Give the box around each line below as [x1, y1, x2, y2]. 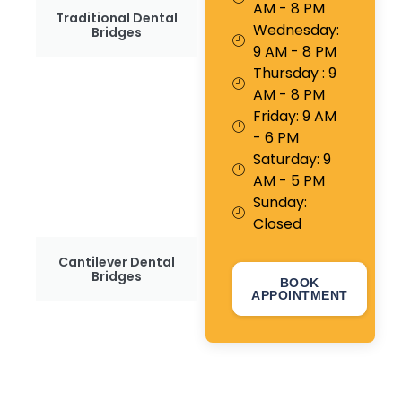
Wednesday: [252, 19, 339, 40]
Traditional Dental [55, 8, 178, 27]
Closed [252, 213, 301, 234]
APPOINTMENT [251, 287, 348, 302]
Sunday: [252, 191, 307, 213]
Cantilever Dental [57, 252, 175, 271]
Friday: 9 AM [252, 105, 336, 127]
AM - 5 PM [252, 170, 325, 191]
